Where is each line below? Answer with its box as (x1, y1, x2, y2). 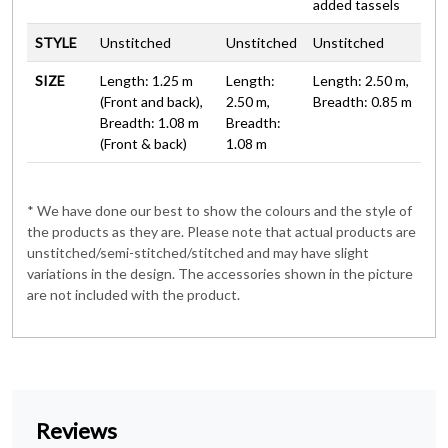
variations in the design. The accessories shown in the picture (27, 264, 413, 282)
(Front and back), (100, 92, 203, 110)
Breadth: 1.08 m (100, 113, 199, 131)
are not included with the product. (27, 285, 240, 303)
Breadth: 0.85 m (313, 92, 412, 110)
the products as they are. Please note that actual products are (27, 222, 416, 240)
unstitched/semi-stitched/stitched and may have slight (27, 243, 369, 261)
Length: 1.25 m (100, 71, 193, 89)
